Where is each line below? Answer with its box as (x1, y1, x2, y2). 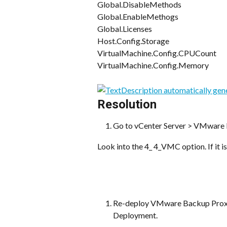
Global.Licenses (97, 24, 152, 34)
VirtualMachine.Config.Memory (97, 60, 209, 70)
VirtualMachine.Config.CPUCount (97, 48, 216, 58)
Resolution (97, 97, 157, 112)
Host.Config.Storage (97, 36, 169, 46)
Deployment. (113, 210, 158, 220)
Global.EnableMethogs (97, 12, 178, 22)
